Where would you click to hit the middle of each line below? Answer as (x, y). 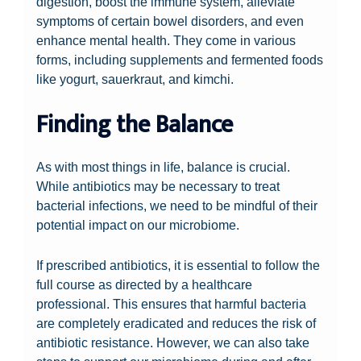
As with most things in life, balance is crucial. (164, 167)
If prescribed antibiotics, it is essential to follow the (178, 266)
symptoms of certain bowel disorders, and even (170, 21)
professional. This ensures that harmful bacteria (172, 304)
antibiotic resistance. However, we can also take (173, 343)
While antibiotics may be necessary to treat (158, 187)
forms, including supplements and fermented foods (180, 59)
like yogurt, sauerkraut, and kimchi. (135, 79)
